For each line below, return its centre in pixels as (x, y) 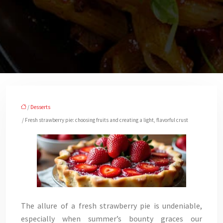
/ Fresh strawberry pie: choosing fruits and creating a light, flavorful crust (105, 120)
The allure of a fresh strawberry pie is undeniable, (111, 206)
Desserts (40, 107)
